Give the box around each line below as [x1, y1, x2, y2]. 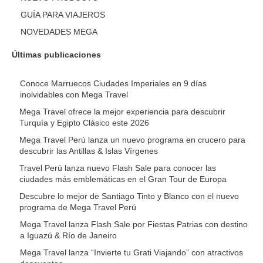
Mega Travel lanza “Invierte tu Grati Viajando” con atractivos [20, 248, 244, 258]
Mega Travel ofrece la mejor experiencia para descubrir [19, 107, 226, 117]
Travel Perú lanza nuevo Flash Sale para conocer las [19, 163, 216, 173]
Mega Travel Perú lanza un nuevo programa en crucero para [19, 135, 246, 145]
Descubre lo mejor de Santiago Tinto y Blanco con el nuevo [19, 191, 240, 201]
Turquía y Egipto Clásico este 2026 [19, 118, 150, 128]
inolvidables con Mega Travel [19, 90, 128, 100]
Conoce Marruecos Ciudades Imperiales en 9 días [19, 79, 207, 89]
